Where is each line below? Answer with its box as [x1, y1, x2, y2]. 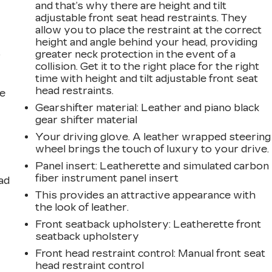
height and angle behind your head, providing [35, 36, 258, 48]
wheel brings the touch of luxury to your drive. [35, 143, 270, 155]
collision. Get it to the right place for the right [35, 60, 260, 72]
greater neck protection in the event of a [35, 48, 236, 60]
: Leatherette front [169, 218, 262, 230]
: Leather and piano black [137, 101, 260, 114]
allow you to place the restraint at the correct [35, 24, 262, 36]
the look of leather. [35, 201, 129, 213]
